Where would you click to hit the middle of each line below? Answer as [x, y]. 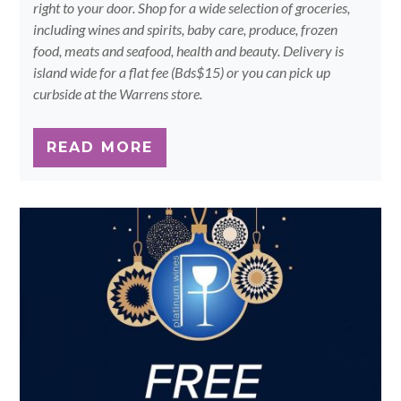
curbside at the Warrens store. [118, 94]
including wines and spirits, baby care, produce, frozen [186, 29]
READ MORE [100, 147]
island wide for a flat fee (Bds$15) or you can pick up [182, 72]
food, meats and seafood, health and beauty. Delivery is [189, 51]
